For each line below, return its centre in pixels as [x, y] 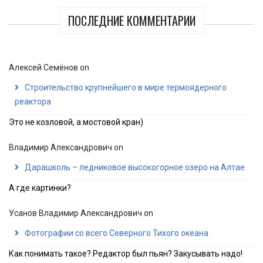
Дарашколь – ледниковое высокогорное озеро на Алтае [135, 168]
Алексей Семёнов [43, 68]
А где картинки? [40, 188]
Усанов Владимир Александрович [75, 213]
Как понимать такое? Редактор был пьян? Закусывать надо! [126, 254]
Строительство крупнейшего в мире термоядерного [126, 88]
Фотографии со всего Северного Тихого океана [117, 233]
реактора [33, 102]
